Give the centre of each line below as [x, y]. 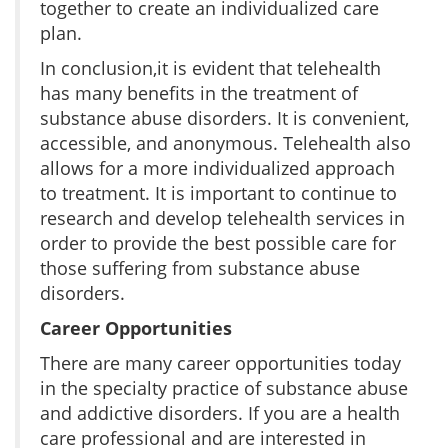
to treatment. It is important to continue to [218, 192]
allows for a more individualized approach [217, 167]
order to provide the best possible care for [218, 242]
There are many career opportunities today [220, 362]
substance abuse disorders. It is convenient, [224, 117]
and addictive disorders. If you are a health [220, 412]
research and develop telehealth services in [222, 217]
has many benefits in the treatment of [199, 92]
